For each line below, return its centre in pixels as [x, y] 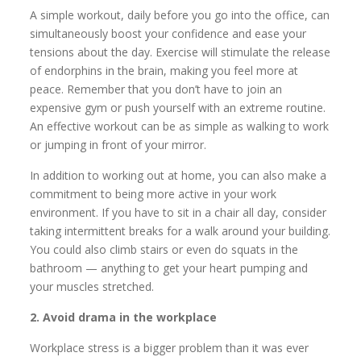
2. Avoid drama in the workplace [124, 317]
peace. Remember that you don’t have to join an [156, 89]
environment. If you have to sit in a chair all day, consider [178, 212]
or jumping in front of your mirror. [118, 144]
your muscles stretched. [92, 286]
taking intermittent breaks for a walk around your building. [180, 230]
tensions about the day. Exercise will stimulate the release [180, 52]
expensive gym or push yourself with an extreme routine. [178, 107]
